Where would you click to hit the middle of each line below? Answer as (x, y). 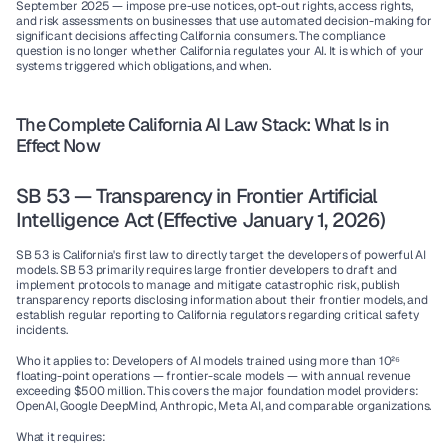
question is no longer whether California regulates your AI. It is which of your (220, 51)
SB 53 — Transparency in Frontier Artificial (197, 196)
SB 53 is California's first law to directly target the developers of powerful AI (221, 255)
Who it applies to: (63, 361)
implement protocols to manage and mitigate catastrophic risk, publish (208, 285)
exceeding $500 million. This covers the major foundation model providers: (217, 391)
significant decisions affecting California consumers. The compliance (201, 36)
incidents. (42, 330)
